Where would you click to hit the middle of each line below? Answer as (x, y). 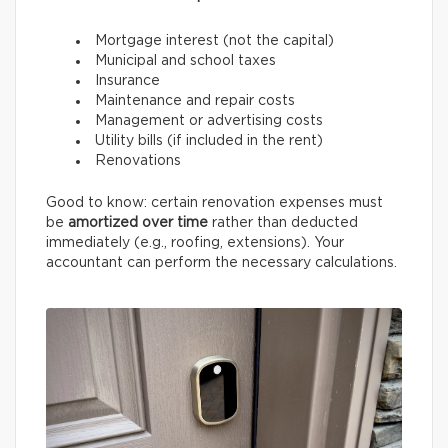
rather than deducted (283, 223)
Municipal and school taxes (185, 61)
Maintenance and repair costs (195, 101)
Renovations (138, 161)
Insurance (127, 81)
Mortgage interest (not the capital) (214, 41)
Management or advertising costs (209, 121)
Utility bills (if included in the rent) (209, 141)
